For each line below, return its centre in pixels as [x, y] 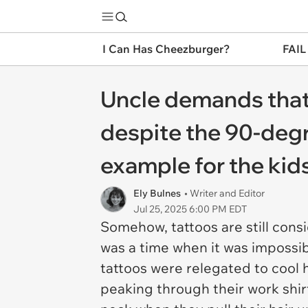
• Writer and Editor [224, 193]
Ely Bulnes [157, 193]
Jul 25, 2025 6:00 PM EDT [190, 209]
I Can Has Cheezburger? [166, 49]
